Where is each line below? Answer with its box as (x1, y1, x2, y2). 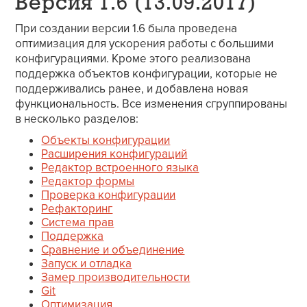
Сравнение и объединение (41, 243, 185, 258)
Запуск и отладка (41, 256, 132, 271)
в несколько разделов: (15, 112, 139, 127)
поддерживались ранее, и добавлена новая (15, 82, 249, 97)
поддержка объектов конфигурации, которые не (15, 66, 278, 82)
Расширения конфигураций (41, 147, 188, 162)
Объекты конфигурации (41, 133, 171, 148)
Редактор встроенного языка (41, 160, 199, 175)
